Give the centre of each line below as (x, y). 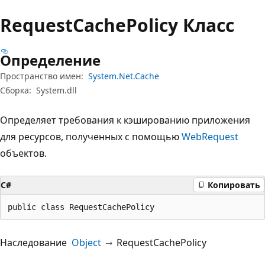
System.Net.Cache (124, 76)
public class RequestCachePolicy (81, 207)
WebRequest (210, 136)
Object (86, 242)
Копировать (234, 185)
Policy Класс (180, 25)
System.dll (56, 90)
